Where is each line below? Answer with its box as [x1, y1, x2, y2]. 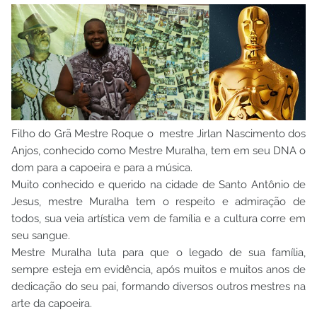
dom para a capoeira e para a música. [11, 161, 192, 174]
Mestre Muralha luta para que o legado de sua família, [11, 246, 306, 259]
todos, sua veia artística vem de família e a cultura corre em [11, 212, 306, 225]
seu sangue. [11, 229, 70, 242]
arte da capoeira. [11, 296, 92, 310]
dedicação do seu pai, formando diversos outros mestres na [11, 279, 306, 293]
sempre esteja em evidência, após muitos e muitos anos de [11, 263, 306, 276]
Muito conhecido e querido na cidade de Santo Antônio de [11, 178, 306, 191]
